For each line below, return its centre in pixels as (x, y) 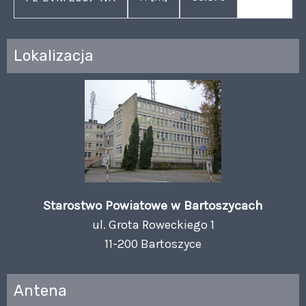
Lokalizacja (54, 55)
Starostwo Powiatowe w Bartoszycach (153, 205)
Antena (40, 290)
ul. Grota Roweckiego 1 (153, 224)
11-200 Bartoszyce (153, 244)
